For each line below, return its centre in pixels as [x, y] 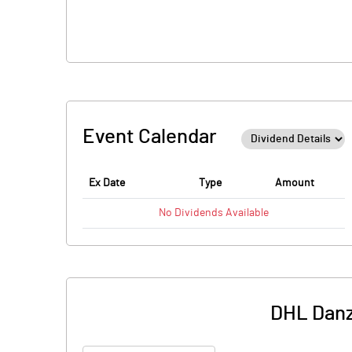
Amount [295, 183]
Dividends [199, 213]
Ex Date [107, 183]
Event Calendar [150, 137]
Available [246, 213]
